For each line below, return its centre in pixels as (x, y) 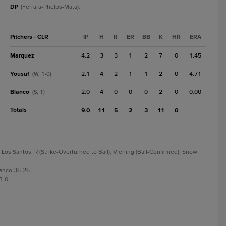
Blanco (20, 92)
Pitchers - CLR (29, 37)
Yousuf (20, 74)
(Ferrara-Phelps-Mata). (50, 7)
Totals (18, 110)
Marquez (22, 56)
